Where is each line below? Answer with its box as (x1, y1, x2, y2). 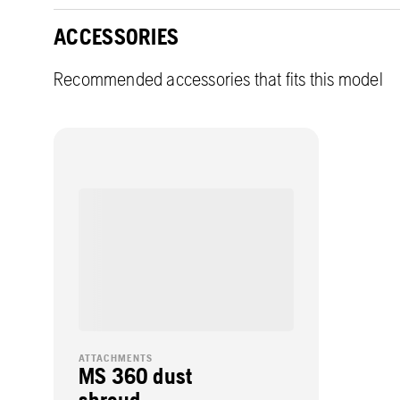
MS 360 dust (79, 363, 193, 389)
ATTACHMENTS (79, 352, 153, 365)
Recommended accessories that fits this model (54, 67, 383, 90)
